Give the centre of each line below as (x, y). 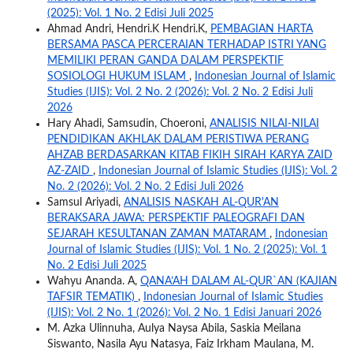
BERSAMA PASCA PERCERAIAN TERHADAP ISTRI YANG (186, 45)
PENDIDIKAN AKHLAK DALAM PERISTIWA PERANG (178, 140)
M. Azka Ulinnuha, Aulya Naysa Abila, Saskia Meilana (174, 329)
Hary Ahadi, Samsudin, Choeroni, (128, 124)
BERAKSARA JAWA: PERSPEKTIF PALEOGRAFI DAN (176, 219)
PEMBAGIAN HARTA (261, 30)
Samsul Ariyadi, (85, 203)
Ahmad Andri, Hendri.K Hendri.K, (128, 30)
